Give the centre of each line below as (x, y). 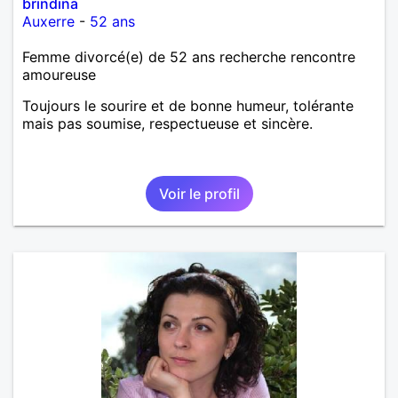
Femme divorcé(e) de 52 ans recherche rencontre (189, 56)
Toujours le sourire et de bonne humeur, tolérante (188, 105)
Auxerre (48, 21)
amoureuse (59, 74)
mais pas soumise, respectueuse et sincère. (167, 123)
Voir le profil (199, 193)
